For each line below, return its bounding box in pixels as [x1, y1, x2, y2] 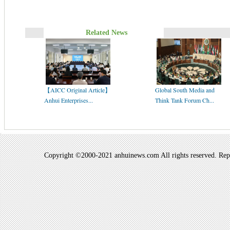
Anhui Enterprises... [44, 96, 93, 104]
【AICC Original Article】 [44, 86, 111, 94]
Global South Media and [155, 86, 215, 94]
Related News [84, 29, 127, 36]
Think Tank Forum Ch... [155, 96, 214, 104]
